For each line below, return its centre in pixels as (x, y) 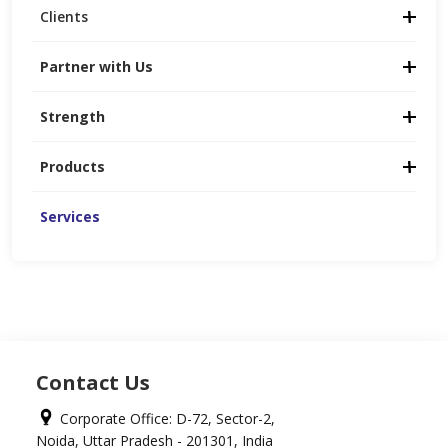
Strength (72, 116)
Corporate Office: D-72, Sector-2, (167, 418)
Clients (64, 16)
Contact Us (93, 382)
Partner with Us (96, 66)
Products (72, 166)
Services (70, 216)
